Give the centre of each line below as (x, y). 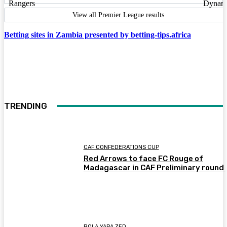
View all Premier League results (118, 15)
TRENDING (26, 106)
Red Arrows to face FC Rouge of (143, 159)
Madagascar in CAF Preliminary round (154, 168)
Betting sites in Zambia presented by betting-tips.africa (98, 34)
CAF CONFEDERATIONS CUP (121, 147)
